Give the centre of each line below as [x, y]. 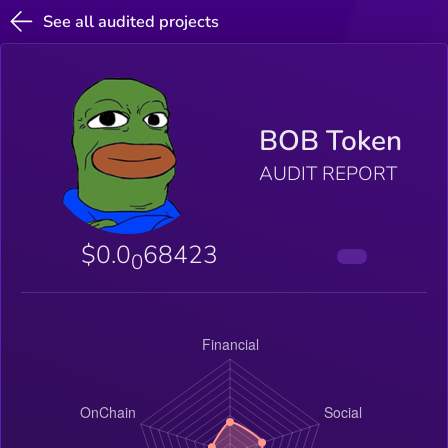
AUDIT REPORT [327, 174]
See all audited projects [131, 21]
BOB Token [330, 141]
